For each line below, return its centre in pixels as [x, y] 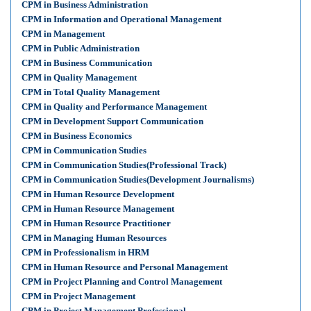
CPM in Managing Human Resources [94, 238]
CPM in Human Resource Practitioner [96, 223]
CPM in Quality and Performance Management [114, 107]
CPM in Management [63, 34]
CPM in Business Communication [87, 63]
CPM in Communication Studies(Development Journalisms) [138, 179]
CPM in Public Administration [81, 48]
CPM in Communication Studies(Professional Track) [124, 165]
